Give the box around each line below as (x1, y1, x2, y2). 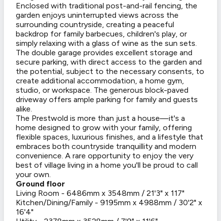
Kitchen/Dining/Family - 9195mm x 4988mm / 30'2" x (16, 198, 202, 208)
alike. (16, 104, 32, 114)
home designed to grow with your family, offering (16, 123, 192, 133)
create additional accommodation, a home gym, (16, 76, 184, 86)
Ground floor (16, 179, 65, 189)
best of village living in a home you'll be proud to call (16, 160, 198, 170)
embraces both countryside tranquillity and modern (16, 142, 196, 151)
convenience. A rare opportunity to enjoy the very (16, 151, 193, 161)
